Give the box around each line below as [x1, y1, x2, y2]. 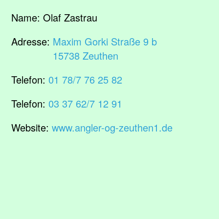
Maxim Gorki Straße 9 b [53, 34, 157, 48]
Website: [11, 120, 52, 134]
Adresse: [11, 34, 53, 48]
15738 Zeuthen [53, 48, 118, 63]
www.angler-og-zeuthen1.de [52, 120, 173, 134]
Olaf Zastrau [43, 10, 97, 24]
